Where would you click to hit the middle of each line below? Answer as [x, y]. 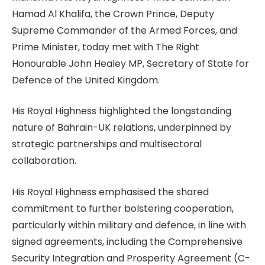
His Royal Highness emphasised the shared [110, 192]
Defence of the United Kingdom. [86, 80]
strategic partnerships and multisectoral [107, 144]
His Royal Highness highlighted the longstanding [122, 111]
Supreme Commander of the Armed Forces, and [125, 30]
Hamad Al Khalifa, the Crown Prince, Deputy [113, 14]
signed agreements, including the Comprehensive [127, 241]
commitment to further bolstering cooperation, [123, 208]
